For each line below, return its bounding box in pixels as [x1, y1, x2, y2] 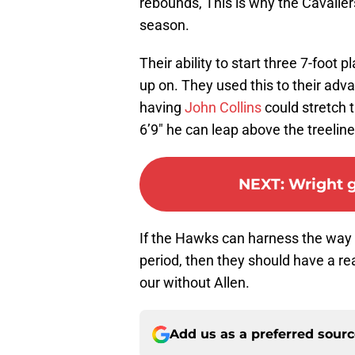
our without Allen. [139, 274, 250, 292]
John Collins [185, 99, 261, 116]
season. [139, 17, 189, 34]
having [139, 99, 185, 116]
